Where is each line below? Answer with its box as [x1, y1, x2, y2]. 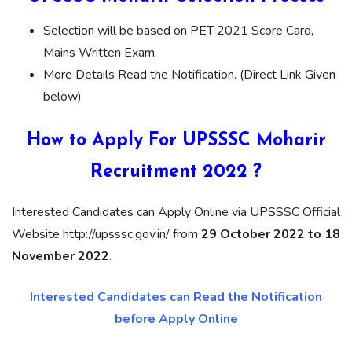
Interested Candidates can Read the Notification [30, 288, 322, 306]
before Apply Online [114, 310, 238, 328]
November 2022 [12, 247, 109, 266]
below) [43, 88, 82, 106]
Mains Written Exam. [43, 44, 157, 62]
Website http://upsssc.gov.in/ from [12, 225, 201, 244]
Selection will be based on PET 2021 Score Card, [43, 22, 313, 40]
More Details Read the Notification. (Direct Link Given [43, 66, 335, 84]
